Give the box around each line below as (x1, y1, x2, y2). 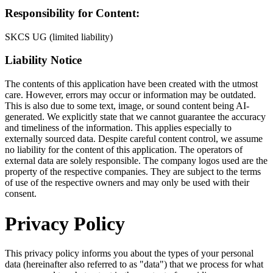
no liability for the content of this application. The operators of (5, 144, 243, 155)
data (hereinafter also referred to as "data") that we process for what (5, 259, 263, 270)
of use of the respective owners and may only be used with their (5, 177, 249, 188)
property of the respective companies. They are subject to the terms (5, 166, 261, 177)
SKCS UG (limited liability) (5, 31, 113, 42)
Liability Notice (5, 54, 82, 67)
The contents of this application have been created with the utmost (5, 79, 258, 90)
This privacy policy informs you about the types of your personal (5, 248, 253, 259)
